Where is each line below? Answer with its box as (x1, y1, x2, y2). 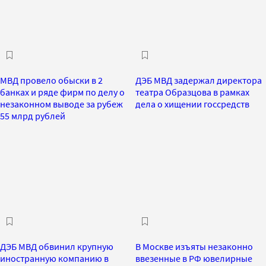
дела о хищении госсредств (135, 97, 249, 110)
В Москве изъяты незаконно (135, 240, 253, 252)
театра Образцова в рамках (135, 85, 249, 98)
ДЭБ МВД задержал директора (135, 74, 262, 86)
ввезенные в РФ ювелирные (135, 252, 252, 264)
